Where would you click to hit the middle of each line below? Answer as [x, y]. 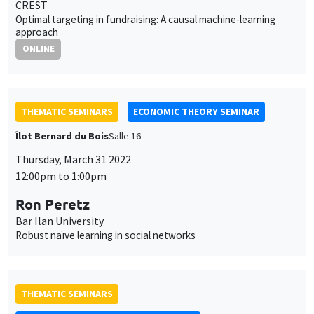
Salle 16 [125, 136]
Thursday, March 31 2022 [73, 159]
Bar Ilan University [60, 220]
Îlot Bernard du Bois [62, 136]
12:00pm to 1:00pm [61, 176]
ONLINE [38, 49]
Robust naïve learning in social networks [105, 235]
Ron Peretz [53, 204]
